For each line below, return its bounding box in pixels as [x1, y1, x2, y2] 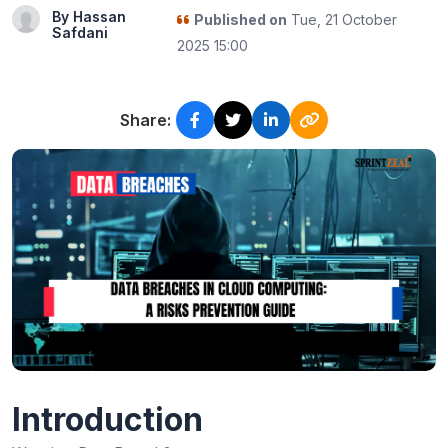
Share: [120, 110, 171, 130]
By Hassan [52, 8, 126, 25]
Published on [193, 11, 287, 28]
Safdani [52, 24, 108, 41]
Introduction [12, 399, 203, 439]
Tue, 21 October [286, 11, 397, 28]
